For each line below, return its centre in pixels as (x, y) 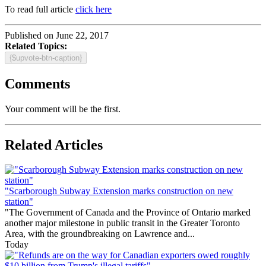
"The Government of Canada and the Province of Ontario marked (128, 213)
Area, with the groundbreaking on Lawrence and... (100, 234)
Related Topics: (36, 46)
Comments (37, 83)
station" (19, 202)
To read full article (40, 9)
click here (94, 9)
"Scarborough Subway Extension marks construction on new (119, 191)
